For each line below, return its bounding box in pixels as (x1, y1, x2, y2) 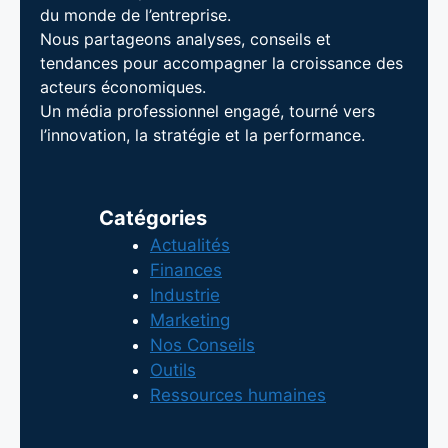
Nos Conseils (150, 335, 255, 356)
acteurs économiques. (40, 77, 206, 98)
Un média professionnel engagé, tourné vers (40, 101, 375, 122)
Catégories (99, 206, 207, 231)
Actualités (150, 235, 230, 256)
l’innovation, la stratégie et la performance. (40, 125, 365, 146)
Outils (150, 360, 196, 381)
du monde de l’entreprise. (40, 5, 231, 26)
